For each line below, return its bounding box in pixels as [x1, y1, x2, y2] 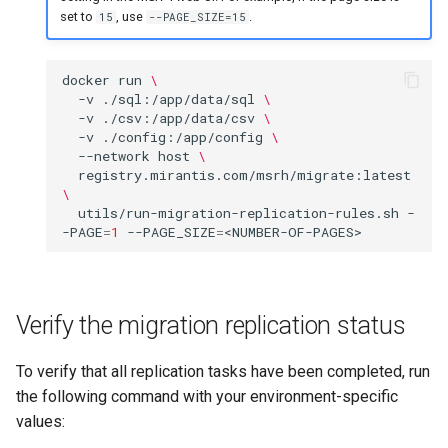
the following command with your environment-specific [16, 387, 398, 407]
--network [78, 146, 150, 165]
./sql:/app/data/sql [102, 89, 255, 108]
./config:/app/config [102, 127, 263, 146]
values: [16, 412, 65, 432]
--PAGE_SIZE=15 [149, 9, 247, 24]
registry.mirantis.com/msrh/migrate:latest [78, 165, 411, 184]
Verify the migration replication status [16, 311, 406, 341]
